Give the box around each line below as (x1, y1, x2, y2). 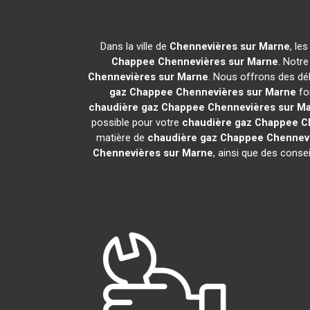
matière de (96, 131, 147, 144)
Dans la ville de (100, 40, 170, 53)
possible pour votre (91, 116, 182, 129)
